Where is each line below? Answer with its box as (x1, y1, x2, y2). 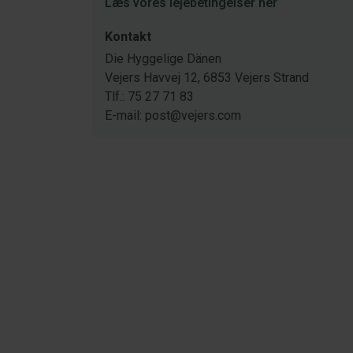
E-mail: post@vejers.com (105, 108, 241, 123)
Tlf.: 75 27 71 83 (105, 89, 194, 104)
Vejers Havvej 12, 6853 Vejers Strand (105, 70, 309, 85)
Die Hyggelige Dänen (105, 51, 221, 66)
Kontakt (105, 29, 151, 44)
